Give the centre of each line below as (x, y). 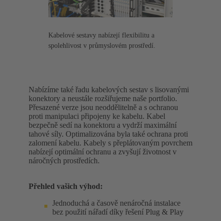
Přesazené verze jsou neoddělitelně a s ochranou (103, 107)
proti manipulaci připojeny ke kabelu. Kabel (97, 116)
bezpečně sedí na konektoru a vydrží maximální (103, 125)
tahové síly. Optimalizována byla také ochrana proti (108, 134)
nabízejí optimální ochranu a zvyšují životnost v (103, 151)
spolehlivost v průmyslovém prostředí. (102, 45)
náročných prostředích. (64, 160)
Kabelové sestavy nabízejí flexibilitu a (101, 35)
